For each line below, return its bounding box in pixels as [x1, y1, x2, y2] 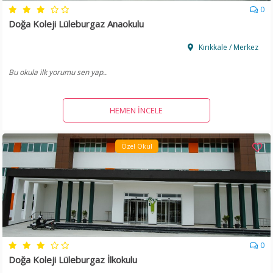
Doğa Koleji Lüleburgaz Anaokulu [9, 18, 144, 30]
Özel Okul [121, 142, 152, 151]
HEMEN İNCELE [110, 105, 163, 116]
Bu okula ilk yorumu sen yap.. [9, 67, 107, 78]
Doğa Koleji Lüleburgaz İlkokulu [9, 253, 138, 266]
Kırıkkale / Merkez [196, 42, 258, 53]
